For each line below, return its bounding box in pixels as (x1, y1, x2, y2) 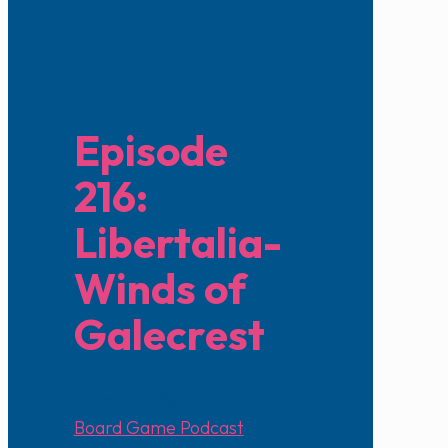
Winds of (73, 262, 247, 316)
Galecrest (73, 308, 265, 362)
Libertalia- (73, 216, 282, 270)
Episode (73, 124, 228, 178)
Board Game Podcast (73, 416, 244, 440)
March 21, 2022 (73, 388, 197, 412)
